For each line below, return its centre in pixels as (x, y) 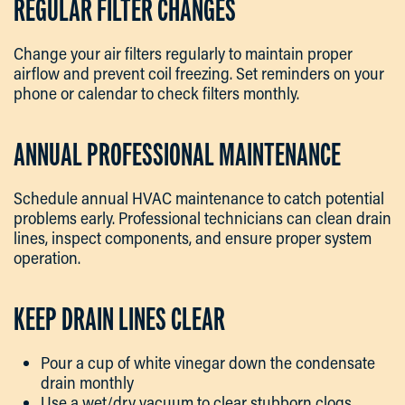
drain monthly (87, 382)
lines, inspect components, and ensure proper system (193, 237)
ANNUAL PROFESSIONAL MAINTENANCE (177, 154)
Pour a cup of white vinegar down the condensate (208, 362)
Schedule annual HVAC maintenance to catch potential (199, 198)
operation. (47, 257)
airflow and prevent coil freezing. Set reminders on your (199, 73)
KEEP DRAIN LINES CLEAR (119, 319)
